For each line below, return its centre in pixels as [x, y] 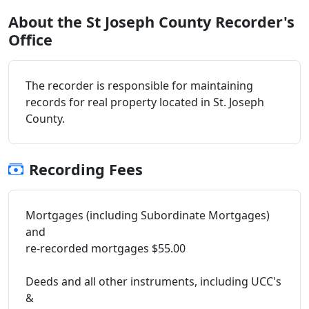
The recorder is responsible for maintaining [139, 85]
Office [30, 39]
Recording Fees [86, 169]
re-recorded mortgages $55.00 [106, 248]
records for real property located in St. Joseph [145, 102]
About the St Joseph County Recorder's [151, 21]
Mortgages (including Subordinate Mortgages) [148, 215]
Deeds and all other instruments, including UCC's [153, 281]
